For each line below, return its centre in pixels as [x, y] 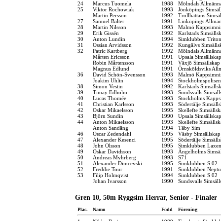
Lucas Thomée [110, 98]
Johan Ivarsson [110, 181]
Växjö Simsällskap [199, 62]
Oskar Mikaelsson [113, 110]
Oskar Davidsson [112, 151]
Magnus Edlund [111, 68]
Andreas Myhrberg [114, 157]
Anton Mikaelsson [113, 122]
